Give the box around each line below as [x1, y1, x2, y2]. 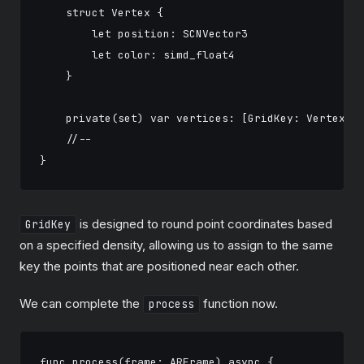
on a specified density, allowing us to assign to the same [19, 237, 333, 253]
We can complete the [19, 296, 143, 311]
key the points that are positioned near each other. [19, 258, 299, 274]
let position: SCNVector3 [40, 27, 248, 41]
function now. [200, 296, 278, 311]
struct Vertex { [40, 6, 163, 19]
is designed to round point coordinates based [76, 216, 332, 232]
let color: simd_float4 [40, 48, 235, 62]
